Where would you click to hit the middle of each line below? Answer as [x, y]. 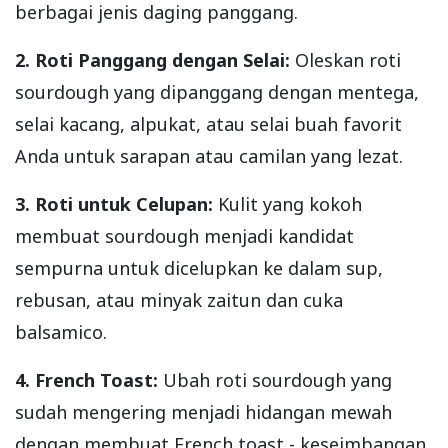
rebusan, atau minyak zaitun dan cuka [179, 299]
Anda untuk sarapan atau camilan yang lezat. [209, 155]
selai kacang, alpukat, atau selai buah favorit [208, 123]
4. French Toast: [89, 379]
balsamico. [61, 331]
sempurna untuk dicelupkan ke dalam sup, [199, 267]
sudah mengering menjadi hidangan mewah [203, 411]
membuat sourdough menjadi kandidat [184, 235]
